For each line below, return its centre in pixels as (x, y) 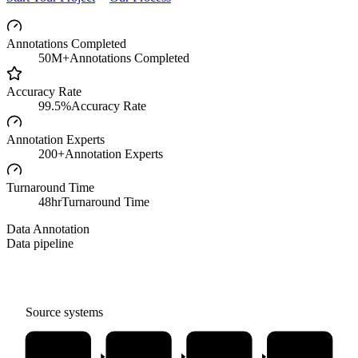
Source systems (64, 312)
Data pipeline (40, 243)
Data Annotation (48, 229)
